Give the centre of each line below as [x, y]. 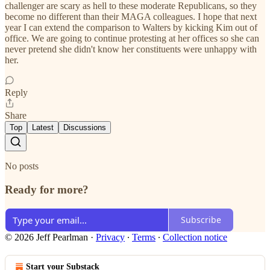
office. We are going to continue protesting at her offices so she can [132, 39]
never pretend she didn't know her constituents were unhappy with [131, 49]
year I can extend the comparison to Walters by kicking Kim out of [131, 28]
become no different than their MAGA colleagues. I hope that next [131, 17]
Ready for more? [47, 189]
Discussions [85, 128]
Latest [43, 128]
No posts [22, 166]
